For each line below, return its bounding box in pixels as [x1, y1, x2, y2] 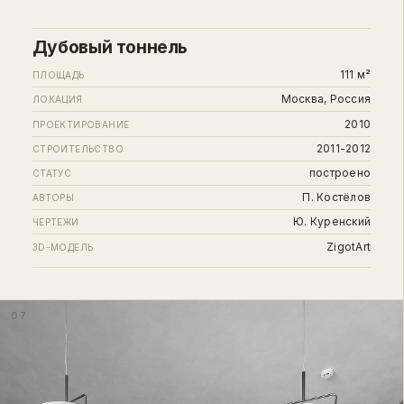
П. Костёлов [302, 190, 372, 205]
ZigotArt [326, 239, 372, 253]
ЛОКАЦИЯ [32, 94, 83, 106]
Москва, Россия [280, 92, 372, 106]
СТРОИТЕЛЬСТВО [32, 142, 124, 154]
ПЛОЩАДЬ [32, 69, 85, 81]
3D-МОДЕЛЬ [32, 241, 94, 252]
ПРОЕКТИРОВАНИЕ [32, 118, 130, 130]
